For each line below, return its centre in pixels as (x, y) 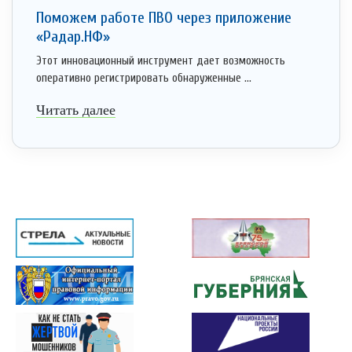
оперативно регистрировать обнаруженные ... (144, 79)
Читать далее (76, 110)
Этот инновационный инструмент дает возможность (161, 61)
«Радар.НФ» (73, 37)
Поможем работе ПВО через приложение (164, 18)
